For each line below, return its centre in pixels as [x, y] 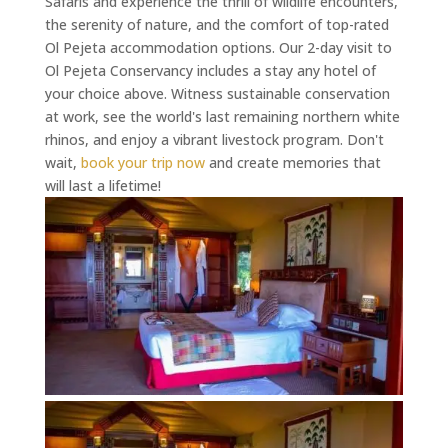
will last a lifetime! [102, 186]
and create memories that [292, 163]
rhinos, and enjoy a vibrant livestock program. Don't [214, 140]
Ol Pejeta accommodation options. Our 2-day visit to [218, 48]
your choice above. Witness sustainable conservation [217, 94]
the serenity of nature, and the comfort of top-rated [216, 25]
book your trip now [142, 163]
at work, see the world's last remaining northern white [222, 117]
